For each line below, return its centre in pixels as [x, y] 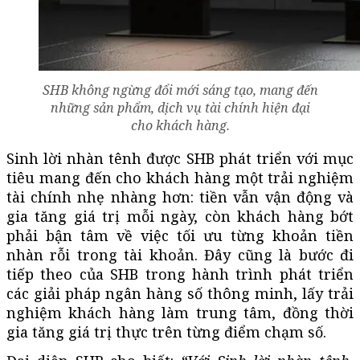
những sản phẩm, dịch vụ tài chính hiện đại [180, 107]
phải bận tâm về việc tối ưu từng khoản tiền [180, 235]
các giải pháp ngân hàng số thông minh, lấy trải [180, 293]
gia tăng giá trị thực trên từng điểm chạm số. [166, 331]
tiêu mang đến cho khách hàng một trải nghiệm [180, 177]
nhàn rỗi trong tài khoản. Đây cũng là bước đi [180, 254]
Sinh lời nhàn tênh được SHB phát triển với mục [180, 158]
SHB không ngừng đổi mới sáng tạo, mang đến [180, 90]
